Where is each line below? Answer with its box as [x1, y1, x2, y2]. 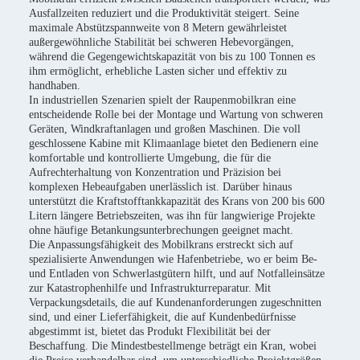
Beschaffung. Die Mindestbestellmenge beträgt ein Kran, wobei [29, 340, 317, 352]
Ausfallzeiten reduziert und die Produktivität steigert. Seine [29, 7, 299, 19]
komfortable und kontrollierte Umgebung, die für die [29, 152, 271, 164]
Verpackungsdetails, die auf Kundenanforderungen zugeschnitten [29, 297, 321, 309]
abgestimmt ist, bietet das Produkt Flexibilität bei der [29, 325, 271, 337]
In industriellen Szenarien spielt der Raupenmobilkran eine [29, 94, 296, 106]
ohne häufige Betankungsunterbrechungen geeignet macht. [29, 224, 293, 236]
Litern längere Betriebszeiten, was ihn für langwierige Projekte [29, 210, 315, 222]
